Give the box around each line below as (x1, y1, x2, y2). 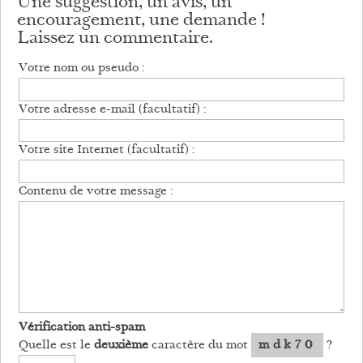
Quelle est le (19, 336, 94, 354)
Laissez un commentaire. (17, 27, 213, 52)
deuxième (94, 336, 148, 354)
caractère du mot (148, 336, 251, 354)
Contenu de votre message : (19, 182, 173, 200)
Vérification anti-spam (19, 318, 145, 336)
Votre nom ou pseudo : (19, 60, 144, 78)
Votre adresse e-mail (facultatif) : (19, 100, 206, 118)
